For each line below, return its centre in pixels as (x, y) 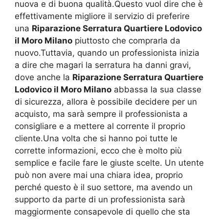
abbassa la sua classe (156, 90)
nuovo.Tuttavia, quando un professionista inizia (107, 53)
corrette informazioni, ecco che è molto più (98, 151)
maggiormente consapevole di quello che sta (102, 212)
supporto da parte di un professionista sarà (100, 200)
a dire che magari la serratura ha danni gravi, (103, 65)
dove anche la (44, 77)
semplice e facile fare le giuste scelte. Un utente (109, 163)
